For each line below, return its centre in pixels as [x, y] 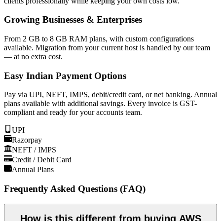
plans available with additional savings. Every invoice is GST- [100, 104]
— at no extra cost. [33, 56]
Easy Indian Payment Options [65, 75]
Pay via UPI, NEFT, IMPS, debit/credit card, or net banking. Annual [110, 95]
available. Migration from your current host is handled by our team [107, 47]
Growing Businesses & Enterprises [73, 20]
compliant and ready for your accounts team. [73, 112]
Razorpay [27, 140]
